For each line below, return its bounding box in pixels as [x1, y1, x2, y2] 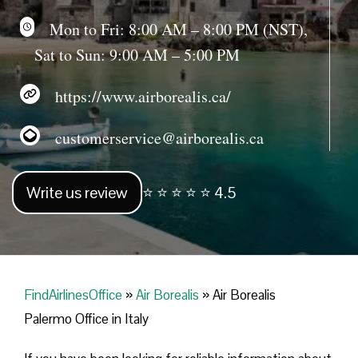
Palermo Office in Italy [24, 310, 149, 328]
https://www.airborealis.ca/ [40, 85, 231, 107]
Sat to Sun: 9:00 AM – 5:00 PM [34, 43, 241, 66]
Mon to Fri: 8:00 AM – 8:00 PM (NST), [34, 18, 308, 40]
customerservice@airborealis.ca [40, 126, 264, 149]
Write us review [26, 182, 128, 204]
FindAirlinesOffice [24, 286, 122, 304]
